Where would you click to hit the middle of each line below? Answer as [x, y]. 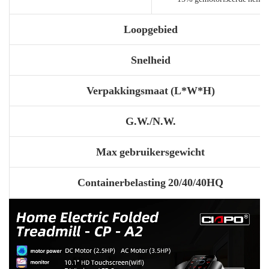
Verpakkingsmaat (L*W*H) [150, 90]
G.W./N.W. [150, 121]
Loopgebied [150, 29]
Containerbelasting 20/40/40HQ [150, 182]
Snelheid [150, 59]
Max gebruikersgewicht [150, 151]
